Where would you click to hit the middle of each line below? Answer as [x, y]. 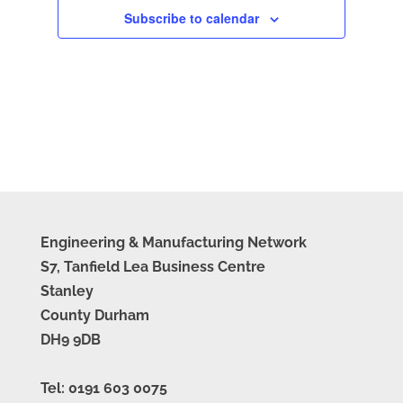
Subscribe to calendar [191, 18]
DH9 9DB [70, 340]
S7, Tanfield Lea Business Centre [152, 267]
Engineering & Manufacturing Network [173, 243]
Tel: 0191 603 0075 [103, 389]
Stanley [67, 291]
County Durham [94, 316]
